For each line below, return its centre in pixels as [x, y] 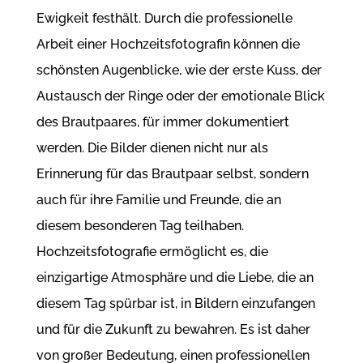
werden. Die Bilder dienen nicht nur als [152, 148]
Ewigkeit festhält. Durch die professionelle [164, 19]
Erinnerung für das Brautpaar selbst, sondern [172, 174]
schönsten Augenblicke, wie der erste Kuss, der [179, 70]
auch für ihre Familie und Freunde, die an [158, 200]
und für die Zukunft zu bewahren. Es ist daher [173, 330]
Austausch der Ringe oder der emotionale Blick [180, 96]
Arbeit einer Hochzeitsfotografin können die [168, 45]
